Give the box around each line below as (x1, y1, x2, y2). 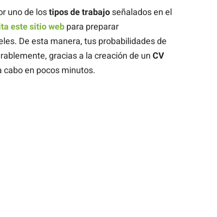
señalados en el (109, 6, 172, 17)
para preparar (64, 21, 119, 31)
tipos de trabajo (48, 6, 110, 17)
